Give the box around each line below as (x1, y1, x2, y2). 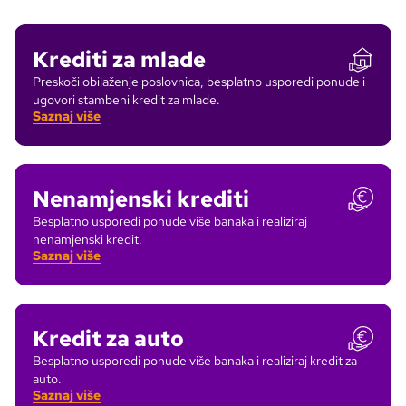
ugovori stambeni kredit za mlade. (33, 92, 220, 108)
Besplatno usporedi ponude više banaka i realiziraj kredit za (33, 353, 357, 369)
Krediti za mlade (33, 45, 206, 73)
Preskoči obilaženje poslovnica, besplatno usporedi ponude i (33, 73, 365, 90)
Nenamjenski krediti (33, 185, 249, 213)
